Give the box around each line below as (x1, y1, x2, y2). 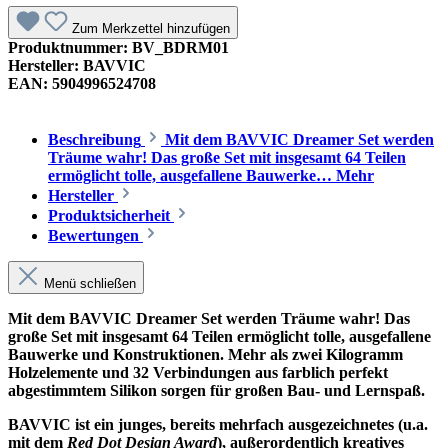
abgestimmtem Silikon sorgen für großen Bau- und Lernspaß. (8, 381, 425, 399)
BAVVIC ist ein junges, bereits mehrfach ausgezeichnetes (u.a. (8, 415, 428, 433)
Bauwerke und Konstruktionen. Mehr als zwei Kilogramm (8, 345, 403, 363)
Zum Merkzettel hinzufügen (72, 20, 230, 36)
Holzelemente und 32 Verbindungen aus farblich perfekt (8, 363, 388, 381)
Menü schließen (44, 275, 136, 291)
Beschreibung (48, 130, 141, 148)
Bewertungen (48, 226, 143, 244)
